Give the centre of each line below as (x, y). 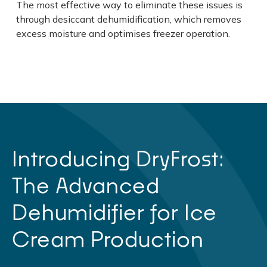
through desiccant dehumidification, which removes (128, 19)
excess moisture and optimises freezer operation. (123, 33)
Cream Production (108, 238)
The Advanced (86, 185)
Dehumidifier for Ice (114, 212)
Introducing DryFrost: (118, 158)
